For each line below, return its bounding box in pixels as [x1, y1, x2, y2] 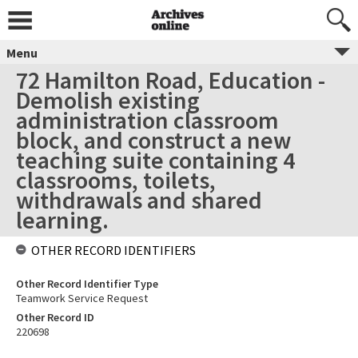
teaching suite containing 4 [16, 145, 295, 175]
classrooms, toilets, [16, 165, 216, 195]
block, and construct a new [16, 125, 291, 155]
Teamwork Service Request [16, 291, 148, 305]
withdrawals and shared [16, 185, 262, 215]
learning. [16, 205, 109, 235]
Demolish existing [16, 85, 200, 115]
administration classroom [16, 105, 279, 135]
